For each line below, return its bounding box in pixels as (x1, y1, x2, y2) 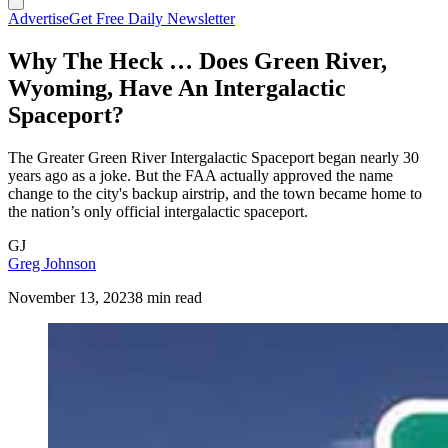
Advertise (8, 10, 69, 27)
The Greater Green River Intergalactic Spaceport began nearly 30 (8, 148, 419, 166)
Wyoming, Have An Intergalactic (8, 74, 346, 101)
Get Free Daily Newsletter (69, 10, 235, 27)
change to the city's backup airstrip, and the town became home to (8, 184, 422, 202)
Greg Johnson (8, 254, 96, 272)
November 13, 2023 (8, 288, 135, 306)
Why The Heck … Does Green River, (8, 47, 387, 74)
